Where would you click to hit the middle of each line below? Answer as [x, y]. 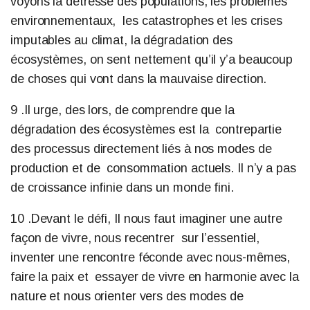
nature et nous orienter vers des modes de [127, 296]
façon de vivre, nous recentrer [94, 238]
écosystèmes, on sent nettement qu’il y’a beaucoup [152, 60]
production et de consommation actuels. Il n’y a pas [153, 168]
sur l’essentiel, [220, 238]
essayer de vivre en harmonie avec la [197, 277]
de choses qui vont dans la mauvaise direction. [140, 79]
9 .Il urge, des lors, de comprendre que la [122, 110]
